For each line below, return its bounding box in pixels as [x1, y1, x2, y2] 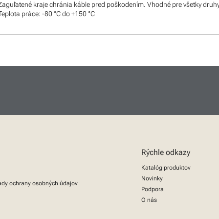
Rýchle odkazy [141, 148, 190, 157]
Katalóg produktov [141, 164, 191, 171]
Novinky [141, 175, 163, 182]
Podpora [141, 186, 164, 193]
